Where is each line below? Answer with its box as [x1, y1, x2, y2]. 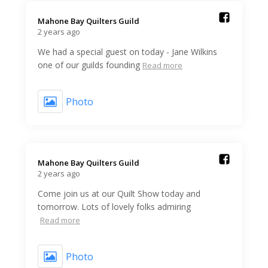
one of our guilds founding [38, 59, 140, 71]
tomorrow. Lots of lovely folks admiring [38, 201, 191, 213]
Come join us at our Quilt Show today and [38, 188, 200, 200]
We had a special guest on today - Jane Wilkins [38, 46, 217, 58]
